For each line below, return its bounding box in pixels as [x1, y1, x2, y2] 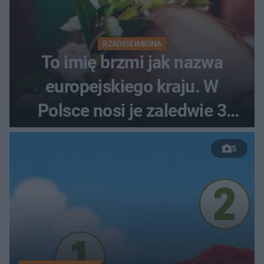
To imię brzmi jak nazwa [41, 52, 223, 73]
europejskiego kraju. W [45, 76, 219, 97]
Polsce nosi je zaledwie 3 [38, 100, 226, 121]
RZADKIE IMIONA [103, 39, 161, 49]
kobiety [104, 124, 160, 146]
